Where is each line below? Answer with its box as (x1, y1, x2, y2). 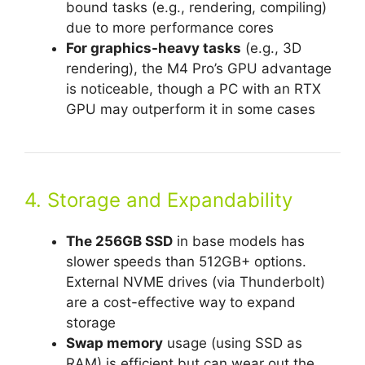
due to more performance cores (66, 20, 274, 37)
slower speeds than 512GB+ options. (66, 253, 306, 270)
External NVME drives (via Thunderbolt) (66, 274, 325, 291)
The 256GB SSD (66, 233, 173, 250)
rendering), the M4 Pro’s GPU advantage (66, 60, 332, 77)
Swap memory (66, 335, 163, 352)
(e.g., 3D (241, 40, 301, 57)
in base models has (173, 233, 305, 250)
